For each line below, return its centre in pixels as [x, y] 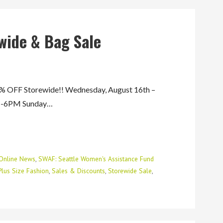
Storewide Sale [130, 171]
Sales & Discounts [79, 171]
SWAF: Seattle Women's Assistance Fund [96, 159]
